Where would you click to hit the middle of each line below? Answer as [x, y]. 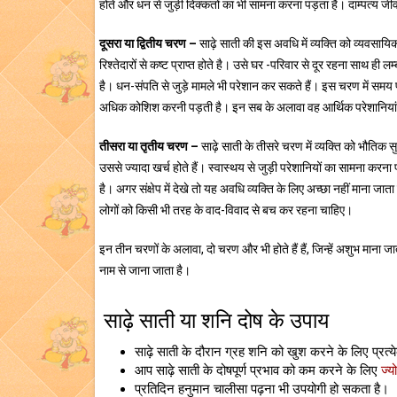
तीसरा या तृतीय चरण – [149, 146]
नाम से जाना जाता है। [145, 270]
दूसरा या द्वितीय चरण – [148, 43]
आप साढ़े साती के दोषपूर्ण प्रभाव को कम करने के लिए [258, 370]
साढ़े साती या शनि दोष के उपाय [216, 321]
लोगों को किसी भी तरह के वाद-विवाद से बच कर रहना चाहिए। [226, 210]
